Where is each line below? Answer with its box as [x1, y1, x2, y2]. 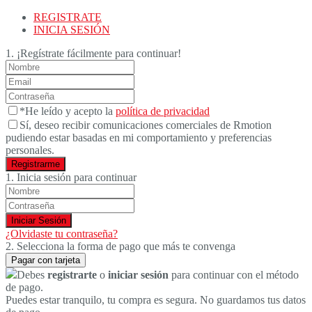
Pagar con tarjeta [11, 255, 80, 265]
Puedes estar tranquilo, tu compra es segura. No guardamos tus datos [6, 294, 306, 306]
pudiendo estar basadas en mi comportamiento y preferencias [6, 132, 272, 143]
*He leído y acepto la [19, 105, 116, 117]
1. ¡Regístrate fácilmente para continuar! [6, 47, 181, 59]
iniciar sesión [108, 269, 169, 281]
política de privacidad [116, 105, 210, 117]
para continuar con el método [169, 269, 299, 281]
